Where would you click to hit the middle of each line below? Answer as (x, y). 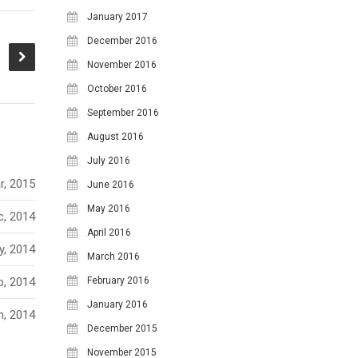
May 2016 (109, 208)
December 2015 (122, 328)
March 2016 (113, 256)
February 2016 (118, 280)
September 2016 (123, 112)
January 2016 (117, 304)
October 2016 (117, 88)
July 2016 (109, 160)
